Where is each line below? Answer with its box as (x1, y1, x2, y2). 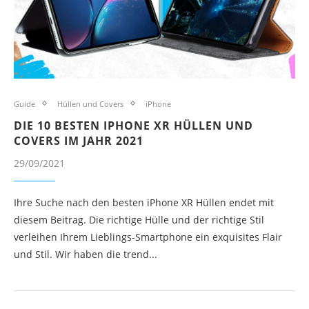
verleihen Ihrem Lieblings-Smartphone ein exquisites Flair (14, 230, 282, 243)
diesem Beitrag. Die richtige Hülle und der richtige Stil (14, 212, 264, 226)
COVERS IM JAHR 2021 (14, 132, 143, 148)
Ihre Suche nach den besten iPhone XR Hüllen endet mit (14, 195, 274, 209)
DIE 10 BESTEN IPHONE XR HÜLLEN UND (14, 117, 253, 133)
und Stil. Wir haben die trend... (14, 247, 157, 261)
